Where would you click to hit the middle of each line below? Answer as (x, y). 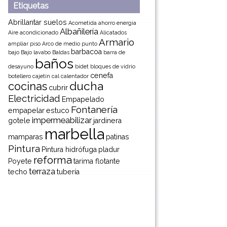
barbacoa (86, 52)
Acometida (83, 23)
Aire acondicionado (33, 32)
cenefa (102, 75)
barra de (114, 52)
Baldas (61, 52)
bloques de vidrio (113, 66)
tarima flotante (97, 161)
